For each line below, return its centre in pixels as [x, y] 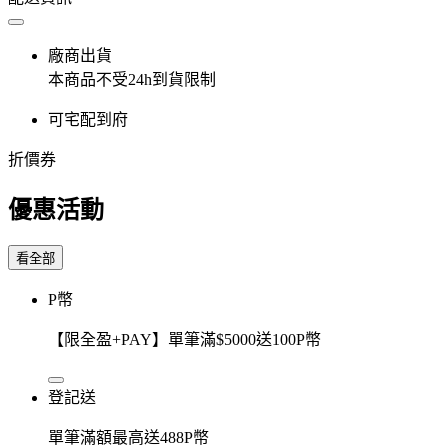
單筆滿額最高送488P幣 [128, 437]
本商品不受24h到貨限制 [132, 79]
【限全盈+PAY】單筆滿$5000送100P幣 [184, 339]
